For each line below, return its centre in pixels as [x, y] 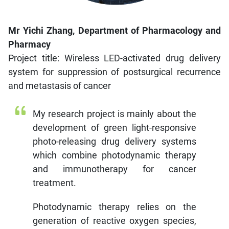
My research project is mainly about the [114, 113]
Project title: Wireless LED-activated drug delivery [114, 58]
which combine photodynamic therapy [114, 155]
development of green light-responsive [114, 127]
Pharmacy [29, 44]
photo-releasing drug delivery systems [114, 141]
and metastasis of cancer [60, 85]
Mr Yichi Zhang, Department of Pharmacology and [114, 30]
